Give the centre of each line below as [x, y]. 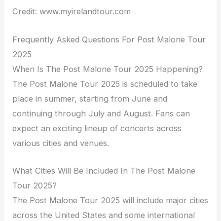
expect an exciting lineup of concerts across [97, 128]
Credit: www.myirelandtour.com [72, 12]
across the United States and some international [104, 215]
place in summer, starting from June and [90, 98]
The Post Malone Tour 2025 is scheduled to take [105, 84]
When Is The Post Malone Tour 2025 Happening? [108, 69]
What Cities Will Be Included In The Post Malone [104, 170]
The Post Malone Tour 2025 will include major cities [110, 200]
